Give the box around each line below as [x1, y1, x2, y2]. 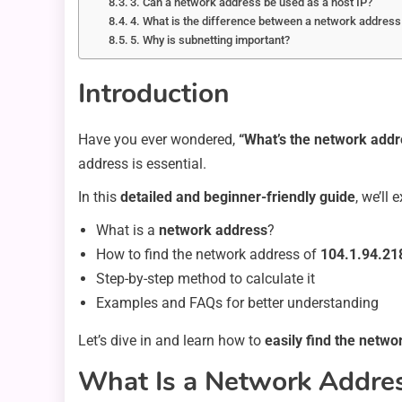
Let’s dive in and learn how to [78, 331, 265, 349]
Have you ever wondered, [78, 130, 239, 148]
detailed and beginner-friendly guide [120, 188, 355, 205]
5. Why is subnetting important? [130, 32, 291, 47]
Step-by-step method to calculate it [96, 269, 315, 287]
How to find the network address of [96, 245, 320, 263]
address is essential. [78, 154, 206, 172]
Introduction [78, 74, 230, 112]
